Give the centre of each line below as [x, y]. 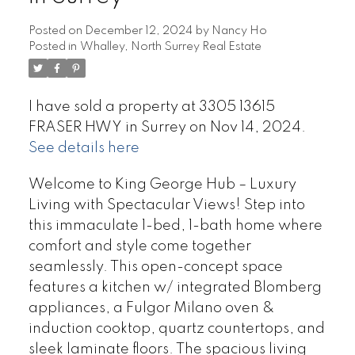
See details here [84, 148]
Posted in [52, 46]
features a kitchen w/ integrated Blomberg [175, 287]
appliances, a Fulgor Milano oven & [151, 308]
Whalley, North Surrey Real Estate [170, 46]
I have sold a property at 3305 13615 [151, 107]
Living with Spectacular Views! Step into [166, 205]
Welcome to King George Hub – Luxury [162, 184]
